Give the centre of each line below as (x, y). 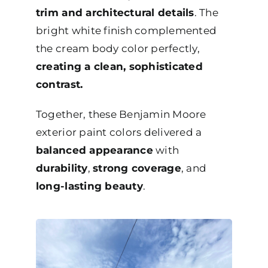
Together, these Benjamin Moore (121, 115)
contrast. (59, 85)
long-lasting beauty (89, 186)
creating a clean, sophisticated (119, 67)
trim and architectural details (115, 13)
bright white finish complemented (126, 31)
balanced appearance (94, 150)
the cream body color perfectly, (118, 49)
